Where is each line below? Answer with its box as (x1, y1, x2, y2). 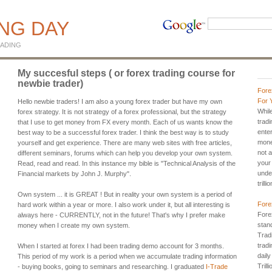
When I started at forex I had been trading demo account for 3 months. (18, 242, 224, 250)
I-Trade (206, 262, 228, 270)
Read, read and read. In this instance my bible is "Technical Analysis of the (18, 159, 236, 167)
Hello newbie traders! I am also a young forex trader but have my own (18, 97, 222, 105)
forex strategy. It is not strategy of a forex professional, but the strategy (18, 107, 226, 115)
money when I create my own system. (18, 221, 130, 229)
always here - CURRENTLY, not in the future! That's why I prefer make (18, 211, 225, 219)
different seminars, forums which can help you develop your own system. (18, 149, 233, 157)
